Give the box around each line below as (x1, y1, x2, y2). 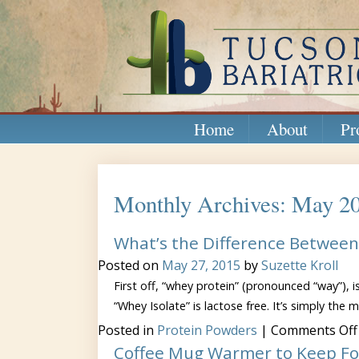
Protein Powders (157, 321, 257, 339)
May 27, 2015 (162, 256, 240, 274)
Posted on (98, 256, 162, 274)
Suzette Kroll (261, 256, 338, 274)
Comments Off (271, 321, 357, 339)
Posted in (98, 321, 157, 339)
